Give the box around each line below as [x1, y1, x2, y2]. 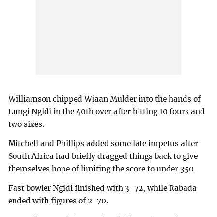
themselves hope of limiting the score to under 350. [8, 164, 196, 174]
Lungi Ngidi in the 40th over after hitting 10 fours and [8, 107, 205, 117]
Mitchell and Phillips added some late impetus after [8, 139, 199, 149]
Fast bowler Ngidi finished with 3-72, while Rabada [8, 184, 197, 193]
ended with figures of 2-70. [8, 196, 108, 206]
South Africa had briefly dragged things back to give [8, 152, 198, 161]
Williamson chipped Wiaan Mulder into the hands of [8, 94, 201, 104]
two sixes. [8, 120, 45, 129]
